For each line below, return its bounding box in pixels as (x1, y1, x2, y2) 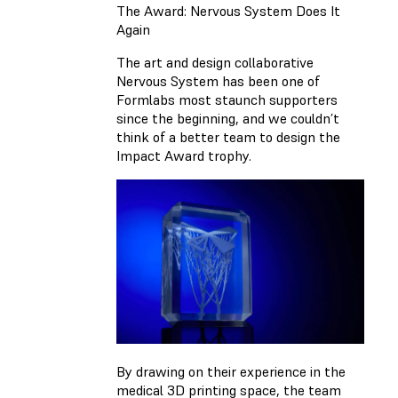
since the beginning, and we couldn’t (116, 109, 339, 128)
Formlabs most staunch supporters (116, 91, 338, 109)
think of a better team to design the (116, 128, 340, 147)
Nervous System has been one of (116, 72, 320, 91)
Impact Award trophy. (116, 147, 251, 165)
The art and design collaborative (116, 53, 314, 72)
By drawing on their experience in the (116, 362, 346, 381)
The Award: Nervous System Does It (116, 2, 340, 20)
